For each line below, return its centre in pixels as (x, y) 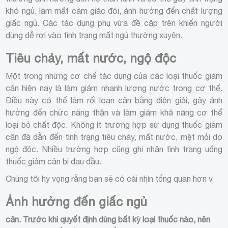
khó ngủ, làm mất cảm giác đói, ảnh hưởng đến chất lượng (114, 10)
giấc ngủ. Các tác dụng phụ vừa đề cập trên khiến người (114, 23)
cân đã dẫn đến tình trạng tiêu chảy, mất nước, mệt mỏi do (114, 137)
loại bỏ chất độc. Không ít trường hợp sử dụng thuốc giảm (114, 124)
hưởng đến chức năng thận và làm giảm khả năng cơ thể (114, 112)
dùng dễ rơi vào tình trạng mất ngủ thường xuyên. (94, 35)
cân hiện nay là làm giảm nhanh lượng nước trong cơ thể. (114, 88)
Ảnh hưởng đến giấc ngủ (77, 201)
